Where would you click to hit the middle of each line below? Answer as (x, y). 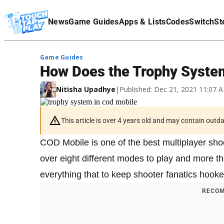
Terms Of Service (31, 7)
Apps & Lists (142, 22)
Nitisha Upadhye (86, 89)
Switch (202, 22)
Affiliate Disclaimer (34, 21)
